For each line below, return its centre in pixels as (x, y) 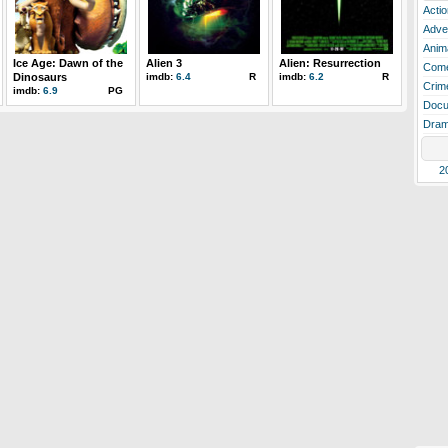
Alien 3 (164, 63)
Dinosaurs (40, 77)
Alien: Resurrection (330, 63)
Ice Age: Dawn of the (68, 63)
